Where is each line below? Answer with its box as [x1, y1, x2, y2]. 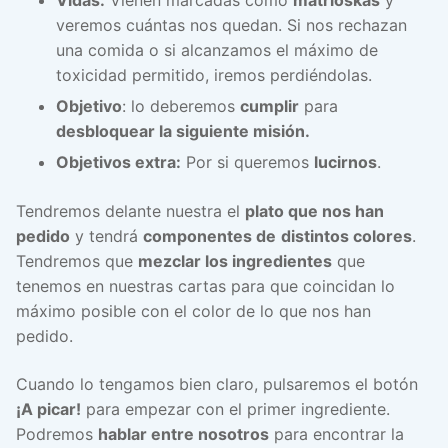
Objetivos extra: [56, 151, 181, 172]
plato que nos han [245, 200, 384, 221]
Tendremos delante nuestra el [16, 200, 245, 221]
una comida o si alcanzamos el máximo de [56, 39, 378, 60]
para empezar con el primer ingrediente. [81, 398, 390, 419]
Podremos [16, 423, 98, 444]
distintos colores [281, 225, 412, 246]
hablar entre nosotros [98, 423, 269, 444]
